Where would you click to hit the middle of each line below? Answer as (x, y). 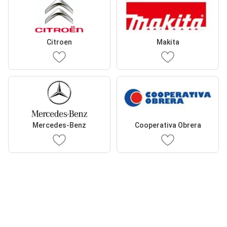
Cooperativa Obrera (168, 125)
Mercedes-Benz (59, 125)
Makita (168, 42)
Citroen (59, 42)
